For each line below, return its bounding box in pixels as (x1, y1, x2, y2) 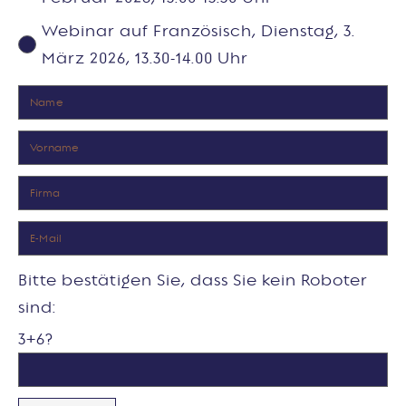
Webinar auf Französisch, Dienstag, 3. (42, 21, 355, 40)
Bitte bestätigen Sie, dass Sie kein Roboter (18, 271, 368, 290)
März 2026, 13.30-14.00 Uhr (42, 48, 248, 67)
